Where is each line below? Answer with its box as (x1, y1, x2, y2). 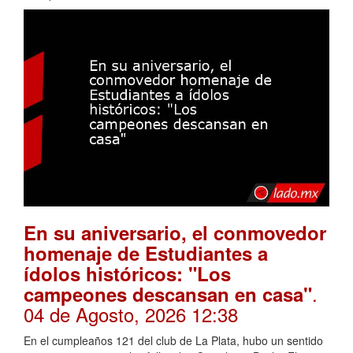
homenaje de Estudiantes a (24, 239, 268, 266)
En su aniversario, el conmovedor (24, 218, 326, 246)
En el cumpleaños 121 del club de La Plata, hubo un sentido (24, 332, 323, 348)
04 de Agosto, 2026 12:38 (24, 299, 238, 328)
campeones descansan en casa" (24, 280, 312, 307)
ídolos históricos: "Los (24, 259, 231, 287)
